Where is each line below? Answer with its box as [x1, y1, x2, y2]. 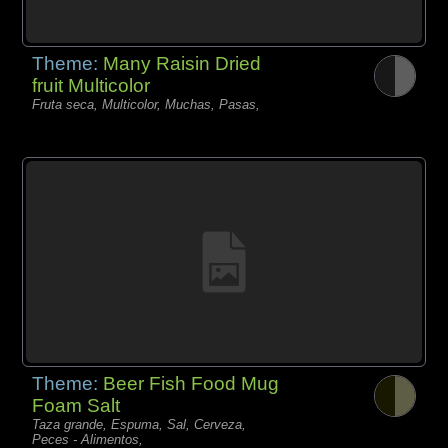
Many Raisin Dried [103, 52, 262, 74]
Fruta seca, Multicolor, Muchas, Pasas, [32, 96, 261, 112]
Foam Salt [32, 394, 121, 416]
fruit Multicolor [32, 74, 151, 96]
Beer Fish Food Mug [103, 372, 280, 394]
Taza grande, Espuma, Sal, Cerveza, [32, 416, 247, 432]
